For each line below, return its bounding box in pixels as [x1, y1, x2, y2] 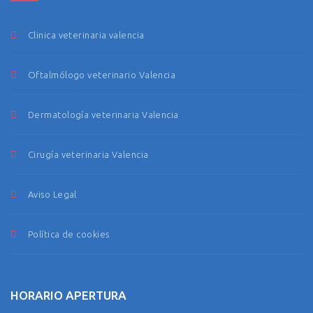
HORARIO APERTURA [10, 289, 126, 302]
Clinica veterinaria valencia [28, 30, 145, 40]
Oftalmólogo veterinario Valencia [28, 70, 176, 80]
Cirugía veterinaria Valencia [28, 150, 149, 159]
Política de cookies [28, 229, 110, 239]
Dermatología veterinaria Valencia [28, 110, 179, 119]
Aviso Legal [28, 189, 77, 199]
